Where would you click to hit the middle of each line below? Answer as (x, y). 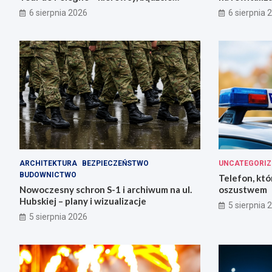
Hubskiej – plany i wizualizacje (83, 201)
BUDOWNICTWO (48, 175)
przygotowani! (51, 9)
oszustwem (243, 189)
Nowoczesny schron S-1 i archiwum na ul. (106, 189)
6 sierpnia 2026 (58, 13)
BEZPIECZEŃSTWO (115, 163)
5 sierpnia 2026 (58, 216)
